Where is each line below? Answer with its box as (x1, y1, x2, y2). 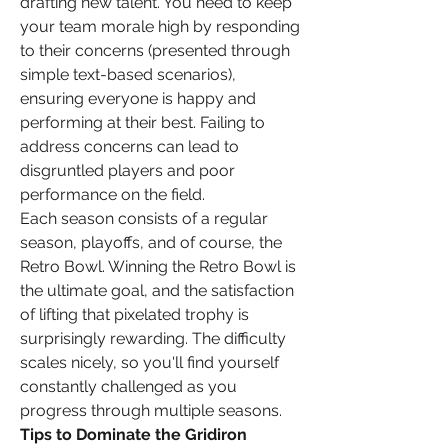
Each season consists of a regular (20, 209, 268, 228)
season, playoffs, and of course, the (20, 233, 282, 252)
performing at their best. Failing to (20, 113, 265, 132)
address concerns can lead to (20, 137, 239, 156)
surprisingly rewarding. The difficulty (20, 329, 286, 348)
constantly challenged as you (20, 377, 237, 396)
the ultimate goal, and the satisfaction (20, 281, 294, 300)
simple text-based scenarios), (20, 65, 236, 84)
